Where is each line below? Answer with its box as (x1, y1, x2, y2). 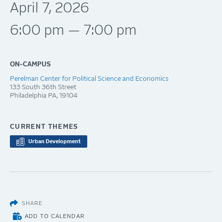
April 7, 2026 (10, 1, 89, 15)
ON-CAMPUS (10, 61, 51, 68)
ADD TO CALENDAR (25, 213, 85, 219)
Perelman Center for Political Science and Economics (10, 75, 168, 82)
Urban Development (28, 139, 81, 145)
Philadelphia (10, 92, 47, 99)
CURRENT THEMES (10, 123, 78, 130)
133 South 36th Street (10, 84, 76, 91)
